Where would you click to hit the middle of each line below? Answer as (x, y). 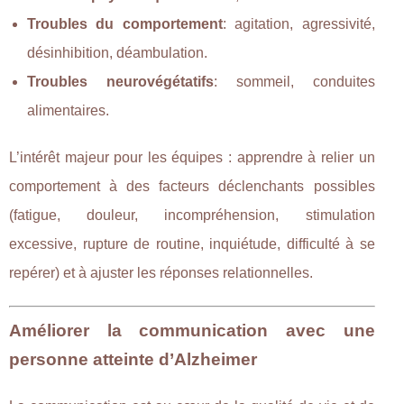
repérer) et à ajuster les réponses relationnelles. (161, 272)
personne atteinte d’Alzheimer (133, 359)
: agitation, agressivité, (298, 23)
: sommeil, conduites (294, 81)
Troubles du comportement (125, 23)
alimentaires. (68, 110)
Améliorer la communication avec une (192, 330)
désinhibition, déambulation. (117, 52)
